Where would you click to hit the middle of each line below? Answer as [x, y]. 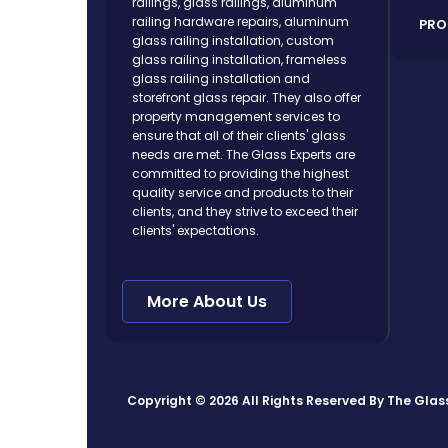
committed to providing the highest [240, 174]
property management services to [236, 117]
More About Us [207, 302]
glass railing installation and [221, 79]
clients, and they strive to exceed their [245, 212]
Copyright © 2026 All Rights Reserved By [257, 401]
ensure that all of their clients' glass [239, 136]
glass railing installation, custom [233, 41]
